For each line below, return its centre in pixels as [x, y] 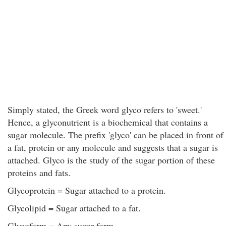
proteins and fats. [39, 173]
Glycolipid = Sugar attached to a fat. [74, 208]
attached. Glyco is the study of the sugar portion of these [111, 160]
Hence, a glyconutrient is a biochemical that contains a [108, 122]
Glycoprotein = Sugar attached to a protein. [87, 190]
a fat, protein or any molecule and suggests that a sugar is [113, 147]
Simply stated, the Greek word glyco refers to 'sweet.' [105, 109]
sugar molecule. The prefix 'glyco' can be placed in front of [116, 135]
